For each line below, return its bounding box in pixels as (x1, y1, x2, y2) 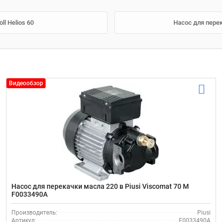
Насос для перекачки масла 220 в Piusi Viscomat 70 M (11, 182, 189, 190)
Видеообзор (9, 79, 44, 87)
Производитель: (11, 209, 58, 216)
